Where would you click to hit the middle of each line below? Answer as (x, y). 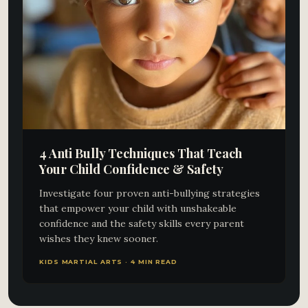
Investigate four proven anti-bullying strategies (150, 193)
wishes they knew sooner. (99, 239)
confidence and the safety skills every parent (142, 223)
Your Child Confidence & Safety (131, 169)
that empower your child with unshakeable (138, 208)
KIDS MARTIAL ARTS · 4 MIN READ (108, 262)
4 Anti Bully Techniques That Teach (141, 153)
